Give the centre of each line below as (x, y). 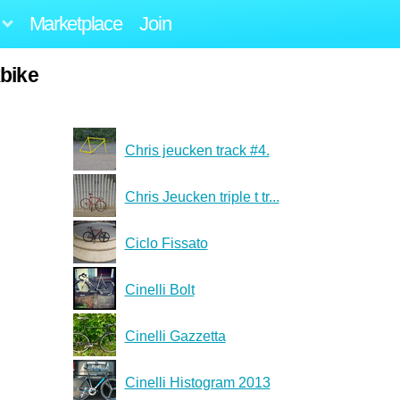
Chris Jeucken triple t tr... (202, 196)
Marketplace (75, 23)
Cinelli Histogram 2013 (197, 382)
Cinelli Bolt (159, 289)
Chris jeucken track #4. (197, 150)
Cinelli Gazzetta (175, 336)
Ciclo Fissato (166, 243)
